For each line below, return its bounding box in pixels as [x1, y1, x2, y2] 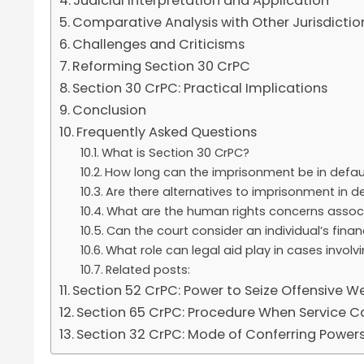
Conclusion [72, 101, 147, 120]
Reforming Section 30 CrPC [72, 57, 251, 76]
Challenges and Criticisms [72, 35, 245, 54]
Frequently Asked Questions [76, 123, 258, 142]
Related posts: [105, 262, 190, 279]
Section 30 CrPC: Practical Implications [72, 79, 328, 98]
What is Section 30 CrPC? [101, 145, 249, 162]
